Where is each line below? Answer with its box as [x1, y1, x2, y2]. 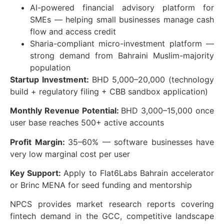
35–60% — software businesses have [68, 136, 214, 147]
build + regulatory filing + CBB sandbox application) [10, 86, 208, 96]
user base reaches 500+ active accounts [10, 117, 164, 128]
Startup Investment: [10, 74, 92, 84]
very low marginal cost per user [10, 148, 130, 159]
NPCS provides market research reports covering [10, 199, 214, 209]
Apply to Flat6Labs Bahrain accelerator [63, 167, 214, 178]
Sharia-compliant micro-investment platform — [30, 38, 214, 48]
